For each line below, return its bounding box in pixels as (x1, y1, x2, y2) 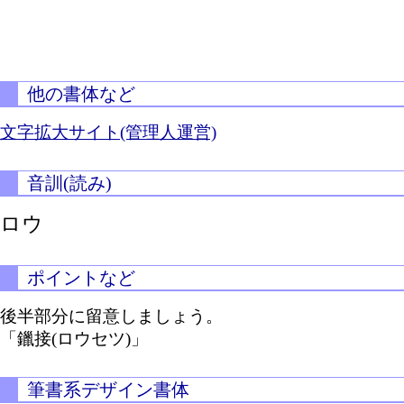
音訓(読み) (27, 173, 112, 193)
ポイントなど (27, 268, 135, 288)
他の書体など (27, 84, 135, 104)
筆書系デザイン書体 (27, 380, 189, 399)
